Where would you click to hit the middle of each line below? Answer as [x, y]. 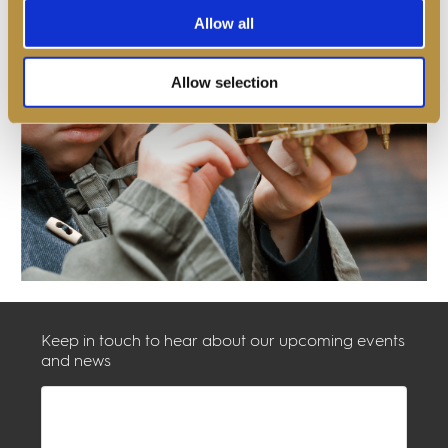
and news [76, 362]
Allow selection [224, 82]
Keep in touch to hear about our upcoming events [223, 342]
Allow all [224, 23]
